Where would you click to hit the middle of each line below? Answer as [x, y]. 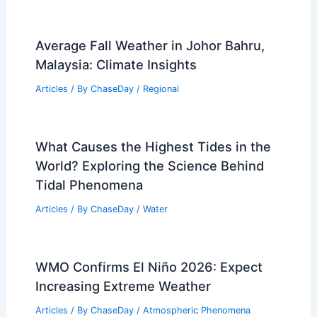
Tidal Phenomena [89, 185]
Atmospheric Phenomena [196, 310]
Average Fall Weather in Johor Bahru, [150, 46]
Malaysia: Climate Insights [116, 65]
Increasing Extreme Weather [123, 286]
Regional [161, 89]
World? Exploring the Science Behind [149, 166]
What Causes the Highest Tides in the [153, 147]
